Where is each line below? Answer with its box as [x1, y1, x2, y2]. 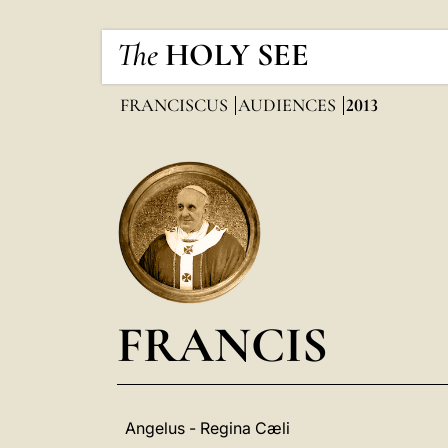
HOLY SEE [165, 35, 309, 74]
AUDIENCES [238, 94, 340, 116]
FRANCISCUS [120, 94, 232, 116]
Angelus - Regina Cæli [125, 418, 290, 438]
